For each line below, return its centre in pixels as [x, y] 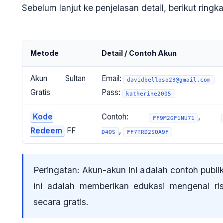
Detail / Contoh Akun [139, 53]
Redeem [46, 131]
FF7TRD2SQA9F [148, 132]
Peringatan [55, 170]
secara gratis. [61, 202]
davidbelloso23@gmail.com [169, 80]
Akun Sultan [58, 79]
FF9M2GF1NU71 [173, 118]
